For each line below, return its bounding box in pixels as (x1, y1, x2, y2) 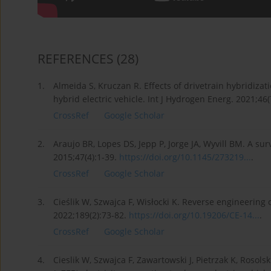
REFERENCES (38, 50, 114, 68)
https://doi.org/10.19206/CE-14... (129, 209, 260, 221)
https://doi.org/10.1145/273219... (119, 151, 251, 163)
